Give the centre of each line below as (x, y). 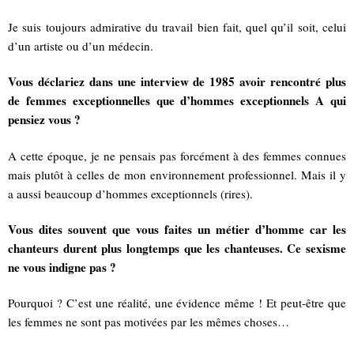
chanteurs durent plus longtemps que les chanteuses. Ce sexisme (177, 249)
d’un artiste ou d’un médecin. (81, 46)
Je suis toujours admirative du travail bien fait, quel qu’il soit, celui (177, 27)
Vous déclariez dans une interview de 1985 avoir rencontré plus (177, 82)
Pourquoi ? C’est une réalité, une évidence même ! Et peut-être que (177, 303)
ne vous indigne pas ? (62, 267)
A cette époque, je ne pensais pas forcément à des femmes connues (177, 155)
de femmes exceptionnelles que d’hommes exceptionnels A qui (177, 101)
